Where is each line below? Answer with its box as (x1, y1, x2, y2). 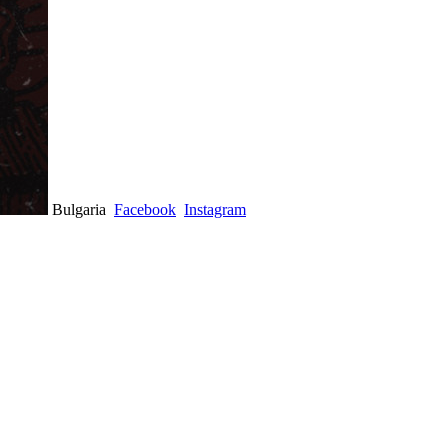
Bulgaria (52, 201, 114, 218)
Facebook (114, 201, 176, 218)
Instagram (184, 201, 246, 218)
